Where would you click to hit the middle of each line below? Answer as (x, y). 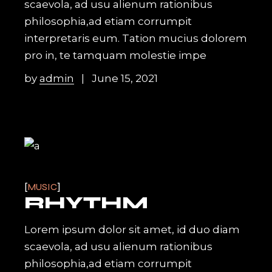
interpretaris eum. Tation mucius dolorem (136, 39)
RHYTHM (87, 203)
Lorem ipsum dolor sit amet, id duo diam (132, 230)
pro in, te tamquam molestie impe (116, 56)
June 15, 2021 (125, 79)
